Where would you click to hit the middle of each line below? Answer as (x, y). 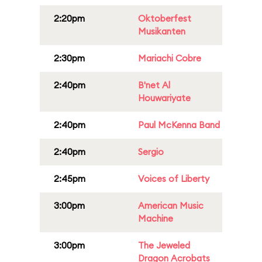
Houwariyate (164, 98)
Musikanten (162, 31)
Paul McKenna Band (179, 125)
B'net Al (154, 85)
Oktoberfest (165, 18)
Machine (156, 218)
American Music (171, 206)
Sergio (151, 152)
